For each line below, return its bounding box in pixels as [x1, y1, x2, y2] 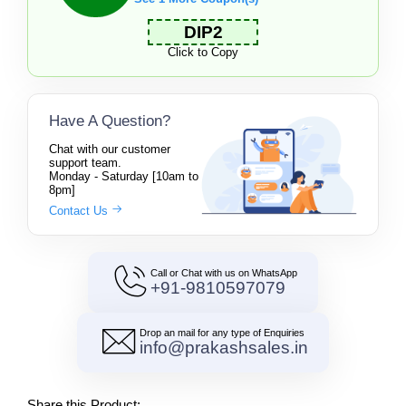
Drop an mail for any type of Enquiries [140, 327, 304, 339]
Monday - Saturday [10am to [48, 169, 198, 183]
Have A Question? [48, 111, 170, 130]
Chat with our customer [48, 141, 170, 156]
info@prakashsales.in [140, 338, 308, 358]
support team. [48, 155, 121, 169]
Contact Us [48, 203, 111, 217]
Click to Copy [168, 45, 238, 60]
